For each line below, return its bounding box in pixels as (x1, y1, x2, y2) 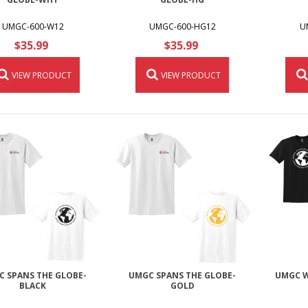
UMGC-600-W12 (1, 20, 64, 32)
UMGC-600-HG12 (148, 20, 216, 32)
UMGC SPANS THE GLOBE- (129, 269, 236, 282)
